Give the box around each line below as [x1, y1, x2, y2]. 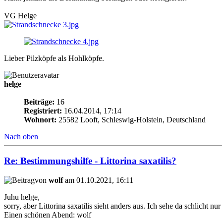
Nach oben [4, 132, 38, 141]
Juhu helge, [4, 192, 40, 201]
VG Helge [4, 11, 37, 20]
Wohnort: [24, 115, 56, 124]
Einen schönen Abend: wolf [4, 210, 91, 219]
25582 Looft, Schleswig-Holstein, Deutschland [56, 115, 206, 124]
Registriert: [24, 107, 62, 115]
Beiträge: [24, 98, 55, 107]
